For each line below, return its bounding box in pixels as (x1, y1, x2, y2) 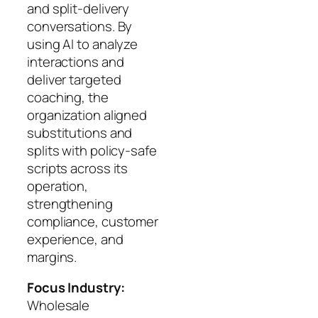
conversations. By (27, 16, 133, 35)
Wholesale (27, 296, 90, 315)
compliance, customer (27, 212, 158, 231)
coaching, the (27, 87, 109, 106)
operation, (27, 176, 89, 195)
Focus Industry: (27, 278, 125, 297)
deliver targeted (27, 70, 121, 89)
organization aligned (27, 105, 147, 124)
